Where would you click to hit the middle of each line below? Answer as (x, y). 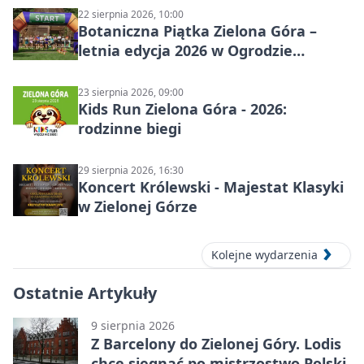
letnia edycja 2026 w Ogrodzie (185, 50)
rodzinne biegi (130, 128)
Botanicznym (126, 70)
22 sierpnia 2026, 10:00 (131, 14)
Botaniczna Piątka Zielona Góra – (197, 31)
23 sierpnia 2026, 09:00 (131, 92)
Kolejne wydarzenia (264, 255)
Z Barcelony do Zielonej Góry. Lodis (216, 344)
